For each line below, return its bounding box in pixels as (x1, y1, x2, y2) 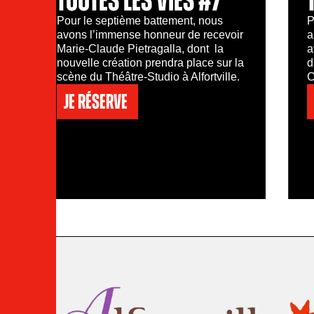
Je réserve (63, 90, 128, 113)
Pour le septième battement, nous (56, 14, 223, 27)
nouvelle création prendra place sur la (56, 56, 244, 69)
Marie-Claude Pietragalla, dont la (56, 42, 224, 55)
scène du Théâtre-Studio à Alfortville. (56, 70, 243, 83)
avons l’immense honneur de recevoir (56, 28, 243, 41)
